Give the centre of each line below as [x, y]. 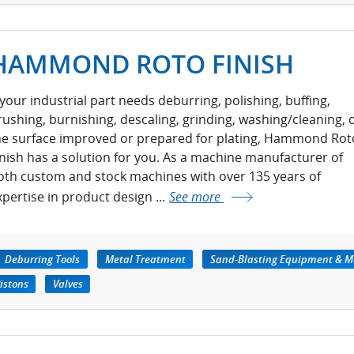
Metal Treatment [145, 259]
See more [197, 196]
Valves [68, 284]
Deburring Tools [43, 259]
